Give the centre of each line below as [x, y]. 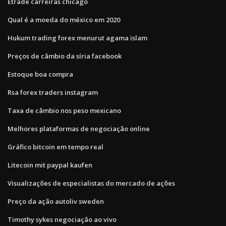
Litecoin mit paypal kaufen [50, 165]
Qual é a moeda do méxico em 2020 [64, 19]
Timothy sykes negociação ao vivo [62, 219]
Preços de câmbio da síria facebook [65, 56]
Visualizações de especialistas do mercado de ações [91, 183]
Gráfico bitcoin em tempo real [55, 147]
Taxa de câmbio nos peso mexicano [64, 110]
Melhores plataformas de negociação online [79, 128]
